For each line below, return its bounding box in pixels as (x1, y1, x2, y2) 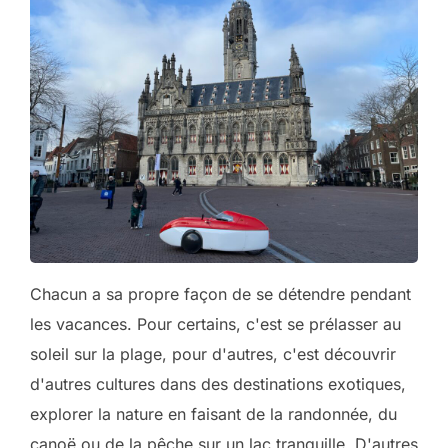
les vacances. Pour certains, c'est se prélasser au (30, 314, 401, 334)
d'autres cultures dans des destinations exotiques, (30, 374, 406, 394)
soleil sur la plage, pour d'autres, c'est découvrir (30, 344, 396, 364)
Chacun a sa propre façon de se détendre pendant (30, 284, 411, 304)
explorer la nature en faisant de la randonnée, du (30, 404, 397, 424)
